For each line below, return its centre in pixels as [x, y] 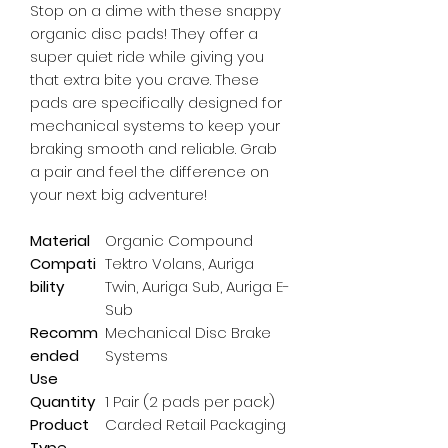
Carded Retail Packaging [195, 425]
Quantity [62, 402]
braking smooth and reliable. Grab [153, 149]
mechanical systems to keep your [155, 126]
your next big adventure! [118, 195]
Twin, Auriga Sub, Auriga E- [197, 287]
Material [60, 241]
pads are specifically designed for [156, 103]
